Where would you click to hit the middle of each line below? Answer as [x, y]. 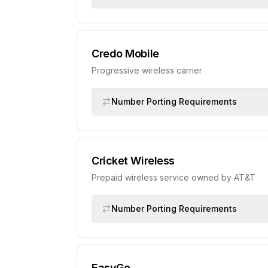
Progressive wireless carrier [147, 70]
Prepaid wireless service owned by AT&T [173, 177]
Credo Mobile [125, 54]
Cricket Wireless [133, 161]
